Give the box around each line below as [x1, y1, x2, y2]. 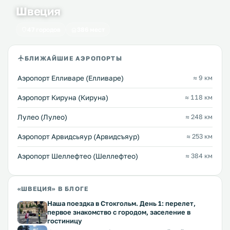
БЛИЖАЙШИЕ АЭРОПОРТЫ [25, 54, 122, 62]
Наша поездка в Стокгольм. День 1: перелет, [47, 199, 196, 207]
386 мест [77, 26, 105, 33]
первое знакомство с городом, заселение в [47, 208, 190, 216]
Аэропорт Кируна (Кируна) [17, 93, 108, 102]
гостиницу [47, 217, 82, 225]
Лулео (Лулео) [17, 113, 67, 121]
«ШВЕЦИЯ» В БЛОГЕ [17, 185, 89, 193]
